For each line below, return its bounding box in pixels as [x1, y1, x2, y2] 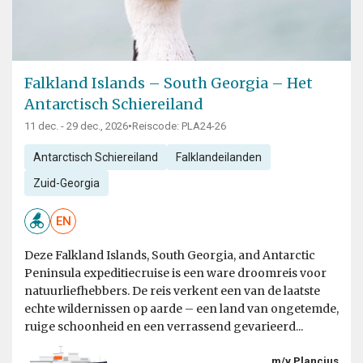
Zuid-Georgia [32, 177, 100, 190]
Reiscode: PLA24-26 [132, 120, 226, 133]
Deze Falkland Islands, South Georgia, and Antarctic [24, 248, 315, 263]
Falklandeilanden [175, 151, 262, 164]
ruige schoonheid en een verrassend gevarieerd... [24, 319, 303, 335]
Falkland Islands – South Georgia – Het [24, 74, 313, 93]
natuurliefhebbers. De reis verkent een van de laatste [24, 284, 320, 299]
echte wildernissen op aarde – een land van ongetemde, [24, 301, 339, 317]
